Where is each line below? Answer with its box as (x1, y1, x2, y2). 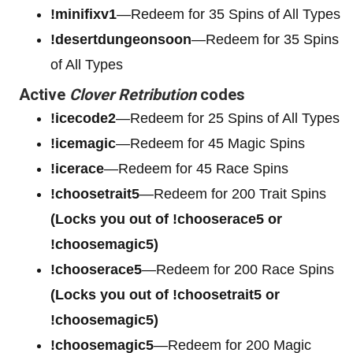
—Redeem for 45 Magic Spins (116, 135, 305, 151)
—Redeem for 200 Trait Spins (139, 185, 326, 202)
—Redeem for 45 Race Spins (104, 160, 288, 176)
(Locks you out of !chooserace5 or (50, 210, 282, 227)
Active (19, 84, 69, 104)
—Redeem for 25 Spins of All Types (116, 110, 340, 126)
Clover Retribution (69, 84, 196, 104)
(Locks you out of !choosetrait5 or (50, 286, 280, 303)
